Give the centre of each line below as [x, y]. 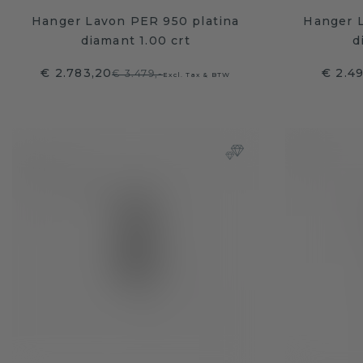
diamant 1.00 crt [135, 41]
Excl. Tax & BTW [197, 75]
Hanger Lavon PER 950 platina [135, 21]
